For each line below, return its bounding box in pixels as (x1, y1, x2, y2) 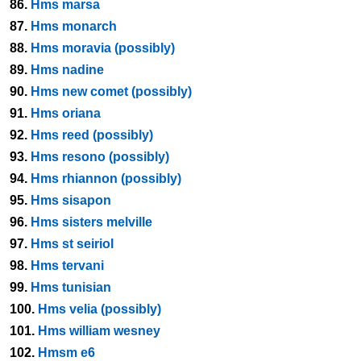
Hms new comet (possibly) (31, 85, 192, 98)
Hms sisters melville (31, 215, 152, 229)
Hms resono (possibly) (31, 150, 169, 164)
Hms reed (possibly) (31, 128, 153, 142)
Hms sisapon (31, 193, 111, 207)
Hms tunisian (31, 280, 111, 294)
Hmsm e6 (38, 346, 95, 359)
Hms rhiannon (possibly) (31, 172, 181, 185)
